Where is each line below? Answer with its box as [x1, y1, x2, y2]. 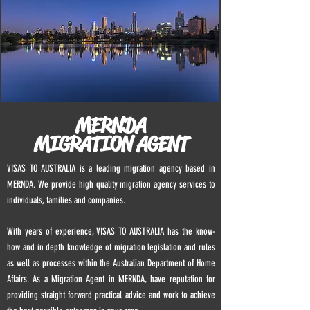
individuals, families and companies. [7, 194, 125, 206]
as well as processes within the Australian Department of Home [7, 257, 215, 269]
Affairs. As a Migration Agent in [7, 273, 118, 285]
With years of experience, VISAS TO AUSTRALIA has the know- [7, 226, 215, 237]
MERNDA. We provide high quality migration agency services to [7, 179, 215, 190]
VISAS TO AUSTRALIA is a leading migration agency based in [7, 163, 215, 174]
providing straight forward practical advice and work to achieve [7, 289, 215, 301]
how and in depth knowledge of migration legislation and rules [7, 241, 215, 253]
